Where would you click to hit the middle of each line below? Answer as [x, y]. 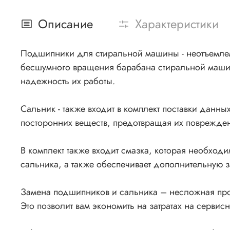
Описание [65, 24]
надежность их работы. [68, 81]
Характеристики [177, 24]
